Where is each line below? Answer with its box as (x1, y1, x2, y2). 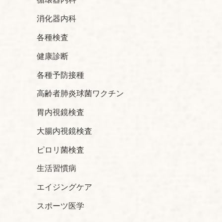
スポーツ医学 (37, 201, 84, 210)
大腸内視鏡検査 (37, 126, 92, 135)
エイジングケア (37, 182, 92, 191)
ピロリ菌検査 (37, 145, 84, 154)
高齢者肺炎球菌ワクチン (37, 89, 124, 98)
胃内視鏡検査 (37, 108, 84, 116)
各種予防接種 (37, 70, 84, 79)
